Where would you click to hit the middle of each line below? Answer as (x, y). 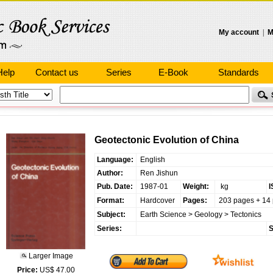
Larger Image (50, 256)
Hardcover (156, 200)
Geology (208, 214)
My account (239, 32)
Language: (115, 160)
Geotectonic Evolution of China (166, 140)
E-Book (173, 72)
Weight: (196, 186)
